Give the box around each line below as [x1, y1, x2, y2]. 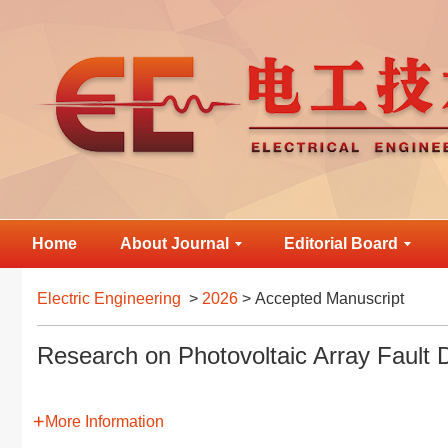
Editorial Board [284, 235, 399, 252]
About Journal [119, 235, 229, 252]
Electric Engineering [37, 290, 181, 307]
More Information [45, 413, 164, 430]
